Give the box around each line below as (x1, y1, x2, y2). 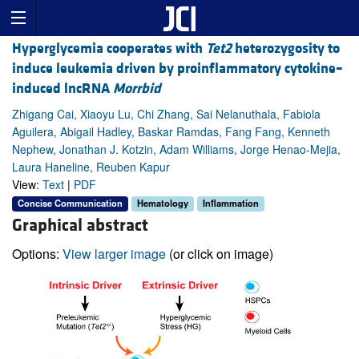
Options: (12, 244, 63, 263)
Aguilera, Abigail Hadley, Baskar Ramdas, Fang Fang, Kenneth (12, 123, 330, 140)
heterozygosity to (232, 39, 340, 58)
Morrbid (113, 79, 161, 99)
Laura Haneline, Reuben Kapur (12, 159, 170, 175)
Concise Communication (18, 196, 123, 210)
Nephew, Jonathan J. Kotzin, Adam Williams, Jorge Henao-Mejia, (12, 141, 341, 158)
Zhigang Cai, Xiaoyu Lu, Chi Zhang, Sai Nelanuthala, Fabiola (12, 106, 321, 123)
